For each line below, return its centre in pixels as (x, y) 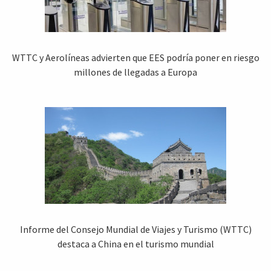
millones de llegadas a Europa (135, 72)
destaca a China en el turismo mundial (135, 243)
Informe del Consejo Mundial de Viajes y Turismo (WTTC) (135, 229)
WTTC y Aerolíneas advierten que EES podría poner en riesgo (135, 57)
